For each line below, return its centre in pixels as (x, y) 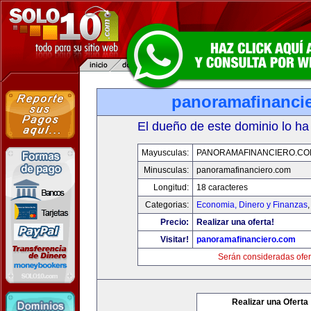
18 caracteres (222, 187)
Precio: (175, 222)
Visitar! (175, 239)
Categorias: (167, 205)
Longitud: (171, 187)
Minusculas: (166, 170)
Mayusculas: (165, 153)
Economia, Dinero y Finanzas (252, 205)
